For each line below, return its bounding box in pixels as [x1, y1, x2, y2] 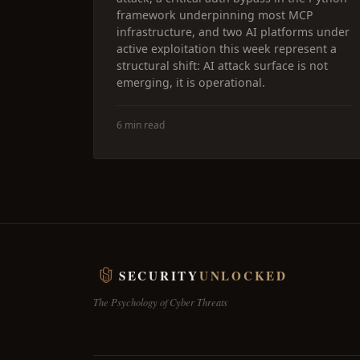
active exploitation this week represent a [117, 41, 337, 56]
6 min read [117, 118, 165, 132]
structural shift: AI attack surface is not [117, 58, 328, 73]
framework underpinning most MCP [117, 7, 313, 22]
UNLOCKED [198, 267, 288, 284]
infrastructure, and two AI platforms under [117, 24, 350, 39]
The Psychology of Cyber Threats [93, 296, 227, 309]
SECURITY [119, 267, 199, 284]
